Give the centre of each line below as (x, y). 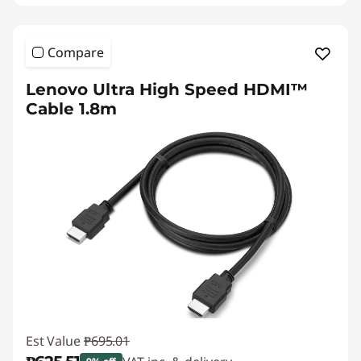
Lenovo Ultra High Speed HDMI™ (167, 89)
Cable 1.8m (71, 109)
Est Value (53, 341)
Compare (76, 52)
